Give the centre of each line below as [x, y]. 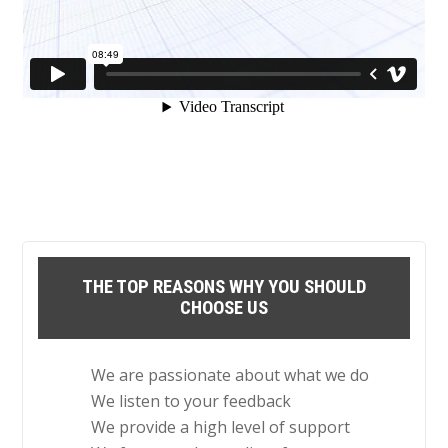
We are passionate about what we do [230, 375]
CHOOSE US [224, 308]
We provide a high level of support [221, 427]
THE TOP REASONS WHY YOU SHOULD [224, 287]
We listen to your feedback [191, 401]
